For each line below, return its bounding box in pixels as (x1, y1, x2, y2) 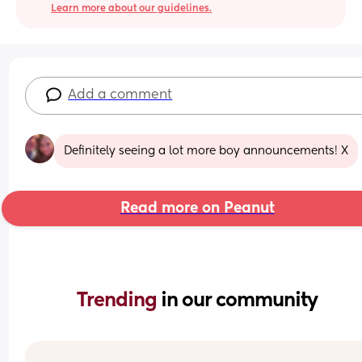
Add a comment (68, 88, 173, 102)
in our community (161, 290, 318, 310)
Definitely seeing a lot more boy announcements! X (64, 145, 349, 157)
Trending (77, 290, 161, 310)
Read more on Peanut (120, 200, 275, 216)
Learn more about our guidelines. (51, 3, 213, 14)
